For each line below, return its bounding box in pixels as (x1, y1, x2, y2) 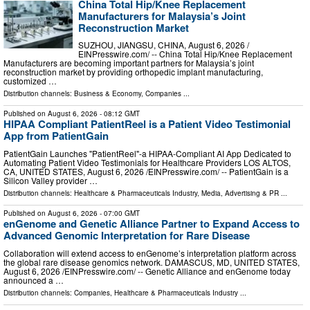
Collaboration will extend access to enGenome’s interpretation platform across (3, 246, 296, 259)
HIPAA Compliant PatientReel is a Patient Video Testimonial (3, 116, 291, 132)
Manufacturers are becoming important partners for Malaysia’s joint (3, 57, 254, 69)
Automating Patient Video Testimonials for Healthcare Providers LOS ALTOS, (3, 156, 291, 168)
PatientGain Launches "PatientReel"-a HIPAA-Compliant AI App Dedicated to (3, 147, 291, 159)
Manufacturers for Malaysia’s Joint (78, 8, 246, 24)
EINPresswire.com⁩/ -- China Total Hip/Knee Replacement (78, 48, 292, 60)
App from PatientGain (3, 128, 109, 144)
